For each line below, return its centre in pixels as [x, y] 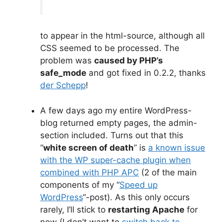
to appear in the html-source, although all [122, 36]
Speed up [139, 185]
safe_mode [63, 73]
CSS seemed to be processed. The [110, 48]
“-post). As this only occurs [136, 197]
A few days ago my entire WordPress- [116, 110]
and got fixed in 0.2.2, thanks [146, 73]
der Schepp [63, 85]
